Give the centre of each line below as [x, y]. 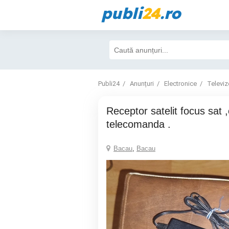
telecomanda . [139, 124]
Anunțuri [142, 84]
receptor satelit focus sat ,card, [110, 111]
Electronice [180, 84]
